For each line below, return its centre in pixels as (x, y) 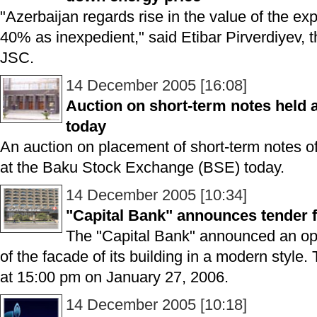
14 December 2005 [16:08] (156, 85)
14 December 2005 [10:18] (156, 305)
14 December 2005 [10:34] (156, 195)
